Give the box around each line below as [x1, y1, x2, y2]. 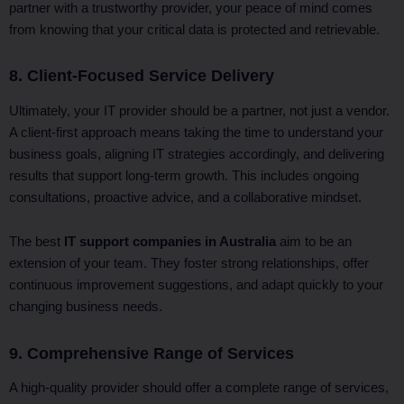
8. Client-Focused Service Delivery [9, 66, 274, 86]
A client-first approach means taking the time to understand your [9, 124, 383, 140]
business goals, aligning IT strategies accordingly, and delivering [9, 146, 384, 161]
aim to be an [276, 234, 352, 250]
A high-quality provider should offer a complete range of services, [9, 381, 389, 396]
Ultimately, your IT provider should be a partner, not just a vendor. [9, 103, 390, 118]
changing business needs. [9, 299, 162, 315]
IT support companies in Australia [64, 234, 276, 250]
